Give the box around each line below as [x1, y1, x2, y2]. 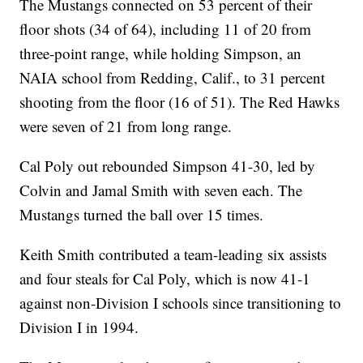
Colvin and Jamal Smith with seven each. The [19, 180, 303, 201]
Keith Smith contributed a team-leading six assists [19, 244, 327, 265]
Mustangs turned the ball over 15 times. [19, 204, 264, 225]
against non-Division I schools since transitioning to [19, 293, 342, 314]
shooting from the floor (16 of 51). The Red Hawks [19, 92, 340, 113]
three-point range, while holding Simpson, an [19, 43, 302, 64]
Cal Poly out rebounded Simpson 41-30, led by [19, 156, 316, 177]
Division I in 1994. [19, 317, 139, 338]
